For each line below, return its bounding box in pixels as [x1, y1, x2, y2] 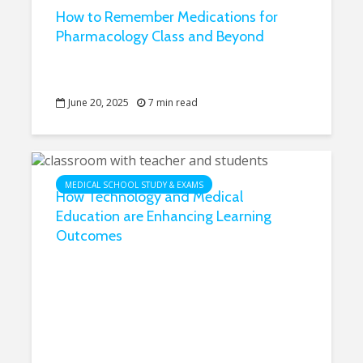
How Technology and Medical [56, 187, 243, 206]
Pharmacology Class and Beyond [56, 28, 264, 45]
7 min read [148, 96, 198, 109]
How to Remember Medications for [56, 8, 278, 26]
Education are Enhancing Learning [56, 207, 271, 225]
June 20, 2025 [68, 96, 129, 109]
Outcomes [56, 226, 122, 245]
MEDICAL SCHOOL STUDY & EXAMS [65, 179, 203, 190]
